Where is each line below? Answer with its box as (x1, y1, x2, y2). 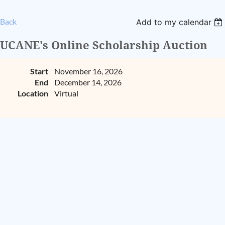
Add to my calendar (136, 17, 212, 28)
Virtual (54, 88, 78, 98)
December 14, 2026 (54, 77, 122, 87)
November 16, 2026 (54, 66, 123, 76)
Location (18, 88, 48, 98)
